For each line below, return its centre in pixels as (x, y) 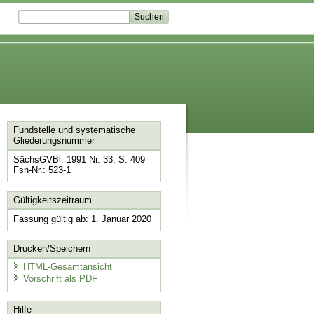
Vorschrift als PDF (60, 279)
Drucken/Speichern (52, 249)
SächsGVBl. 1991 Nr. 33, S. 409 (79, 160)
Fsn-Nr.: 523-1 (42, 170)
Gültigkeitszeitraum (52, 200)
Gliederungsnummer (54, 141)
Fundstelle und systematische (74, 130)
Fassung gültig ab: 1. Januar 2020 (82, 219)
